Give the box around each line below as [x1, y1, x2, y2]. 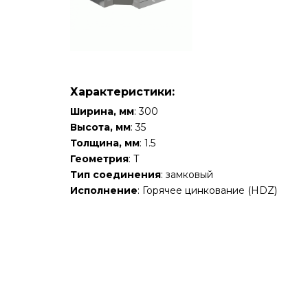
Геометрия [70, 153, 129, 166]
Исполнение [70, 184, 137, 197]
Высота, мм [70, 121, 131, 134]
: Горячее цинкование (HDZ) [137, 184, 277, 197]
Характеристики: [70, 85, 175, 99]
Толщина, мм [70, 137, 140, 150]
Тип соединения [70, 168, 161, 181]
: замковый [161, 168, 213, 181]
